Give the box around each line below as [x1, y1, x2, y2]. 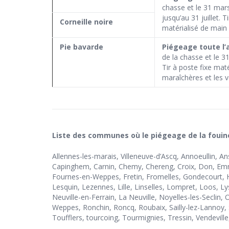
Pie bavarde [60, 42, 103, 52]
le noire [85, 17, 113, 27]
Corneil [60, 17, 85, 27]
